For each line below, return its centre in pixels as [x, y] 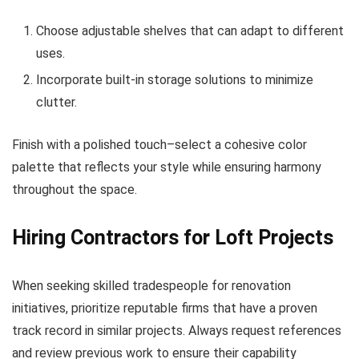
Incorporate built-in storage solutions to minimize [175, 80]
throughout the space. [75, 190]
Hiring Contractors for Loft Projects [173, 238]
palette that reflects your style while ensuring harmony [167, 167]
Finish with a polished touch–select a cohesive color [159, 145]
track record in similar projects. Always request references [177, 331]
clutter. [56, 102]
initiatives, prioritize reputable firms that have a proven [165, 308]
